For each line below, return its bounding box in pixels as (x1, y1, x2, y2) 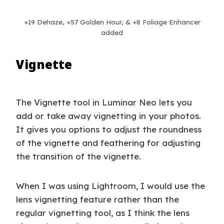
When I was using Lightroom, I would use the (16, 180, 205, 191)
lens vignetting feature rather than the (16, 194, 179, 205)
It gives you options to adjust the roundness (16, 124, 201, 135)
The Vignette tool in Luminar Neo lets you (16, 97, 192, 108)
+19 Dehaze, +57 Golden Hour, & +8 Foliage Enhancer (23, 17, 200, 26)
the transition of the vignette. (16, 151, 141, 162)
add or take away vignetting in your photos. (16, 110, 201, 121)
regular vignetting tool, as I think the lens (16, 207, 189, 218)
